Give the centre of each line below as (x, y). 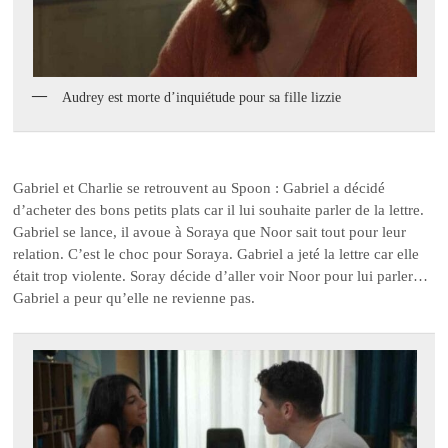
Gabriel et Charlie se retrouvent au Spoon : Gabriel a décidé (199, 188)
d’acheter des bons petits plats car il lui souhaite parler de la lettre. (219, 210)
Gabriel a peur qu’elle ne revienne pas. (134, 298)
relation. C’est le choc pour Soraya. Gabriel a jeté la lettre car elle (216, 254)
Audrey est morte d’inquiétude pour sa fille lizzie (202, 97)
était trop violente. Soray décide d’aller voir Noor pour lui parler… (221, 276)
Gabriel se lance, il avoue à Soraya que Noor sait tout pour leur (210, 232)
